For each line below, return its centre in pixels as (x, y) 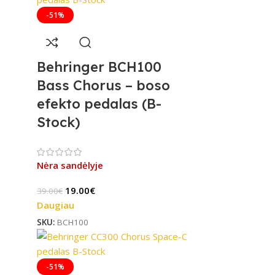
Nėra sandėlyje (70, 165)
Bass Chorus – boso (103, 85)
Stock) (59, 122)
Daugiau (56, 205)
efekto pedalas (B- (99, 103)
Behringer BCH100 (99, 67)
